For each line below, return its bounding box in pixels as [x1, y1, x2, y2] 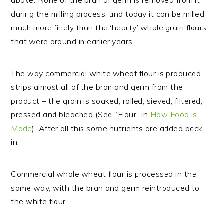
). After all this [32, 123, 87, 133]
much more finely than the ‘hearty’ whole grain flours [11, 23, 207, 32]
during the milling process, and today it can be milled [11, 9, 205, 19]
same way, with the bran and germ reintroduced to [11, 183, 200, 192]
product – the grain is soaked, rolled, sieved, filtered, [11, 96, 203, 106]
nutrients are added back [107, 123, 203, 133]
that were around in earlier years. [11, 36, 135, 46]
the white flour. [11, 196, 68, 206]
